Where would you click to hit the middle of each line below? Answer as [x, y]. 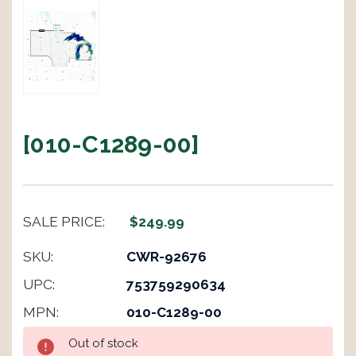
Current [43, 334]
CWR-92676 [166, 257]
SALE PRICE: [64, 222]
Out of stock [103, 344]
